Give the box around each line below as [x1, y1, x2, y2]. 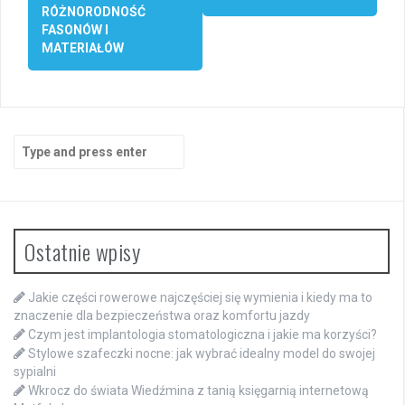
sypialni [14, 364, 56, 380]
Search [13, 136, 55, 151]
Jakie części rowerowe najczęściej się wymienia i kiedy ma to [28, 290, 372, 306]
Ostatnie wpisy [24, 235, 140, 268]
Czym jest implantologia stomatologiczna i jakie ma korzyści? [28, 327, 377, 343]
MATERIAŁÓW [42, 41, 124, 56]
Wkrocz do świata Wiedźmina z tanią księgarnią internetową [28, 383, 369, 399]
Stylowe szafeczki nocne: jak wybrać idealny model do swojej [28, 346, 375, 362]
